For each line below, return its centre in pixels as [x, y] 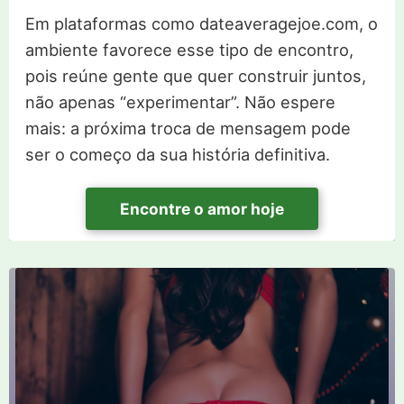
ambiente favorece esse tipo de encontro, [189, 50]
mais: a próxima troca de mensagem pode [188, 129]
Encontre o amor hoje [202, 209]
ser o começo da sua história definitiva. [177, 155]
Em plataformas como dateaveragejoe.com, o [201, 24]
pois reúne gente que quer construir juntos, [195, 76]
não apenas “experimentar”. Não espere [180, 102]
